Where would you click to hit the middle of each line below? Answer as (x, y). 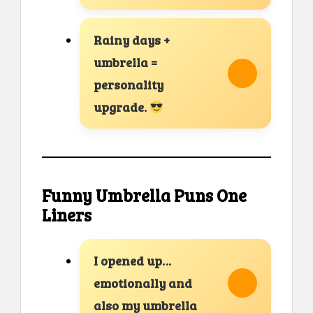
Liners (67, 215)
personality (129, 85)
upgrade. (122, 107)
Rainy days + (132, 40)
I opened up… (132, 261)
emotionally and (143, 283)
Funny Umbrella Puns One (144, 196)
